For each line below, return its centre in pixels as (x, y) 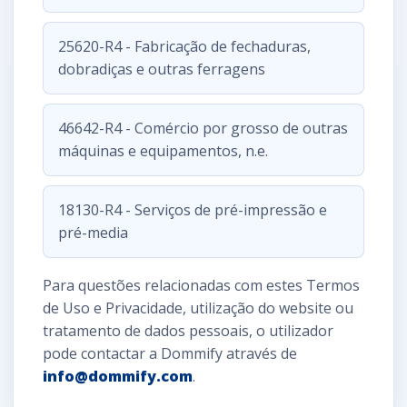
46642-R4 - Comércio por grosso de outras (203, 128)
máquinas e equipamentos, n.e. (163, 150)
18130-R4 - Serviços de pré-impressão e (193, 209)
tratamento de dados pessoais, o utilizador (188, 330)
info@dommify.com (118, 376)
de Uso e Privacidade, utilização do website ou (198, 308)
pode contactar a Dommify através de (170, 353)
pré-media (93, 232)
